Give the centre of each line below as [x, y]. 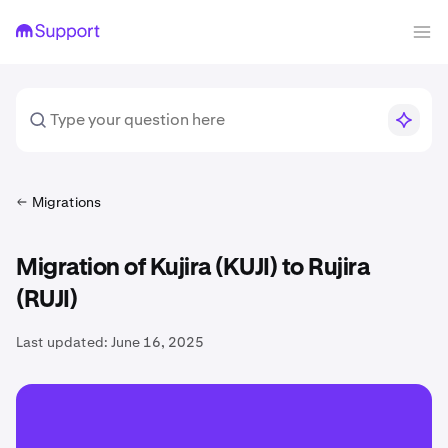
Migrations [66, 202]
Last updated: [62, 342]
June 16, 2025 [157, 342]
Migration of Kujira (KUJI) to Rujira [192, 268]
